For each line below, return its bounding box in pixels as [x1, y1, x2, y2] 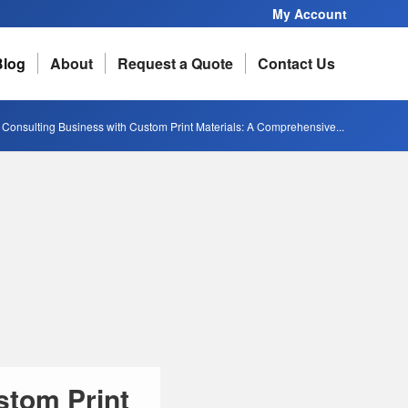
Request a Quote [117, 53, 233, 74]
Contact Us [258, 53, 335, 74]
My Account [272, 5, 347, 23]
